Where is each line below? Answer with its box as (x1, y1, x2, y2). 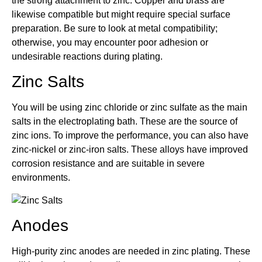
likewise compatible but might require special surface (12, 9, 230, 19)
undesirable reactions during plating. (12, 51, 163, 61)
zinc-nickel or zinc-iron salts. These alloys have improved (12, 144, 248, 155)
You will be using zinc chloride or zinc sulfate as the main (12, 102, 247, 113)
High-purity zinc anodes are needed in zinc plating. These (12, 246, 250, 257)
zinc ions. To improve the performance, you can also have (12, 130, 249, 141)
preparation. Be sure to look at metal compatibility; (12, 23, 218, 33)
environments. (12, 173, 70, 183)
